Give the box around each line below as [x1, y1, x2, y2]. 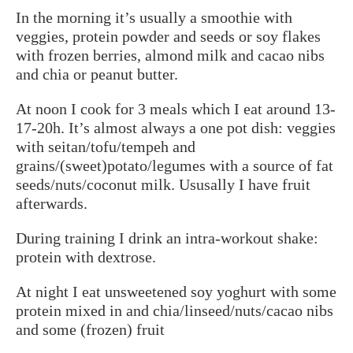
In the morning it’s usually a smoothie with [16, 8, 292, 26]
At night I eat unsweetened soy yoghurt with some [16, 282, 336, 300]
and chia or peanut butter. [16, 65, 178, 83]
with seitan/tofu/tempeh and [16, 137, 195, 155]
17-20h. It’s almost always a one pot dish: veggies [16, 118, 336, 136]
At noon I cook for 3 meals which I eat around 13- [16, 99, 336, 117]
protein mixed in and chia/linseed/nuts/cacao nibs [16, 301, 333, 319]
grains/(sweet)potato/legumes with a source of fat [16, 156, 333, 174]
